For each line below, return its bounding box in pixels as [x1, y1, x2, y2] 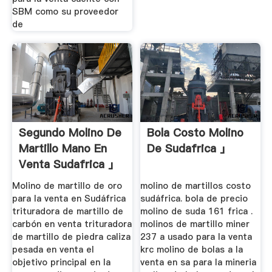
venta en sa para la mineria [140, 256, 257, 269]
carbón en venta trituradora [12, 218, 132, 231]
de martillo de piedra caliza [12, 231, 131, 243]
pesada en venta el [12, 243, 94, 256]
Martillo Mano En [18, 141, 107, 157]
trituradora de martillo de [12, 205, 123, 218]
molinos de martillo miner [140, 218, 250, 231]
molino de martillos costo [140, 180, 251, 192]
